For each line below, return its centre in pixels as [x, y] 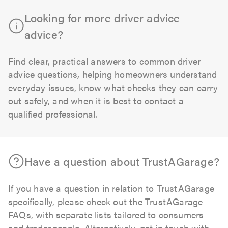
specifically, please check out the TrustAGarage [106, 201]
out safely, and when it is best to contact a [96, 100]
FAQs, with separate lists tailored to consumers [106, 214]
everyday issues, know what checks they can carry [113, 87]
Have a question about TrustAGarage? [122, 161]
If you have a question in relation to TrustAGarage [111, 188]
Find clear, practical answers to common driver [105, 61]
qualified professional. [53, 113]
